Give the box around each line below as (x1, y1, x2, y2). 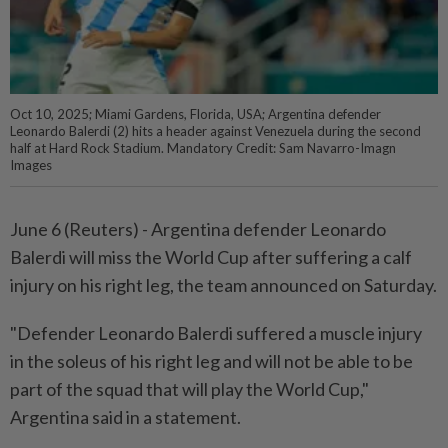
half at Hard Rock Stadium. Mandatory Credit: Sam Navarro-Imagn (10, 140, 396, 157)
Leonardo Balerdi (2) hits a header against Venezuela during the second (10, 123, 421, 140)
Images (10, 157, 52, 174)
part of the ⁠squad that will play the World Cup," (10, 378, 369, 401)
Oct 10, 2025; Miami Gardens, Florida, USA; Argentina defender (10, 106, 381, 123)
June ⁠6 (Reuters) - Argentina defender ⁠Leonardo (10, 218, 386, 241)
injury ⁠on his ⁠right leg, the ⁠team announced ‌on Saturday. (10, 274, 437, 297)
